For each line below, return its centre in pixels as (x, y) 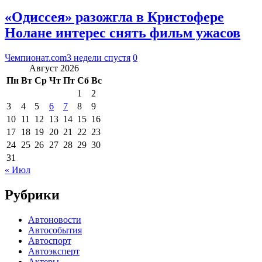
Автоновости (55, 219)
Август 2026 (54, 68)
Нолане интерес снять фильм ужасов (123, 32)
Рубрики (32, 194)
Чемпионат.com (36, 57)
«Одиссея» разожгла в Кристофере (114, 17)
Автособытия (55, 230)
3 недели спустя (99, 57)
